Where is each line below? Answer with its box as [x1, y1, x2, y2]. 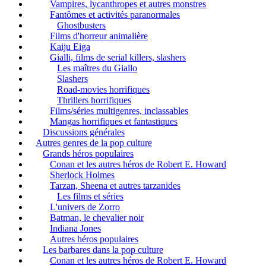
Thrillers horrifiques [57, 94, 131, 105]
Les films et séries [57, 191, 123, 201]
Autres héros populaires [50, 233, 138, 244]
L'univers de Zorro [50, 201, 120, 212]
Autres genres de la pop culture [36, 137, 152, 148]
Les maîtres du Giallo [57, 62, 137, 73]
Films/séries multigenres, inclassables [50, 105, 188, 116]
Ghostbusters [57, 20, 106, 30]
